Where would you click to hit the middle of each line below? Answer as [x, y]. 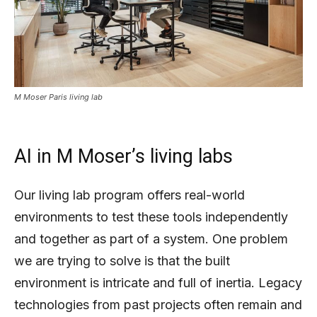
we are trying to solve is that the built [122, 260]
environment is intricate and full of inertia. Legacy [158, 282]
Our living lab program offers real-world [129, 195]
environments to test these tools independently [151, 217]
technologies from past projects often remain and [158, 304]
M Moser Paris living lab [58, 97]
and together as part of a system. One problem [151, 238]
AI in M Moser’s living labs [123, 156]
